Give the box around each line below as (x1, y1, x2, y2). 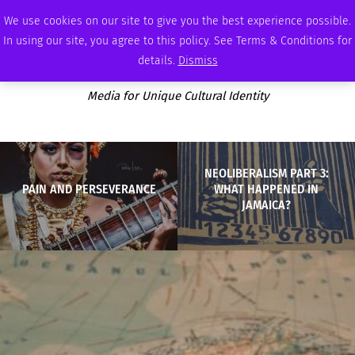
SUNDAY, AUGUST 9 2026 (32, 10, 109, 19)
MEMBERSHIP (220, 10, 263, 19)
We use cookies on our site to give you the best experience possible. (4, 14, 351, 28)
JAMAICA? (242, 197, 291, 212)
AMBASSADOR (128, 10, 172, 19)
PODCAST (181, 10, 211, 19)
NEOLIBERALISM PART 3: (204, 165, 329, 181)
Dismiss (177, 54, 218, 67)
